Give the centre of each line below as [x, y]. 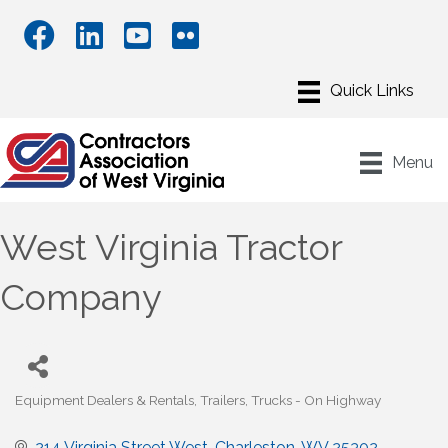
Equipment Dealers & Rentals [104, 400]
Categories [49, 413]
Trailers [222, 400]
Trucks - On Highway [316, 400]
